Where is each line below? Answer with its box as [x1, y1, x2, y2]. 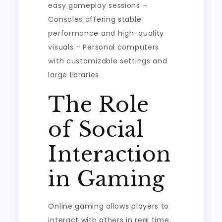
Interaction [48, 141, 171, 167]
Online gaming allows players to [48, 201, 169, 211]
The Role [48, 92, 150, 117]
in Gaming [48, 166, 165, 192]
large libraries [48, 70, 99, 80]
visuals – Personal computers [48, 42, 160, 52]
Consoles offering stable [48, 14, 142, 24]
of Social [48, 116, 144, 142]
